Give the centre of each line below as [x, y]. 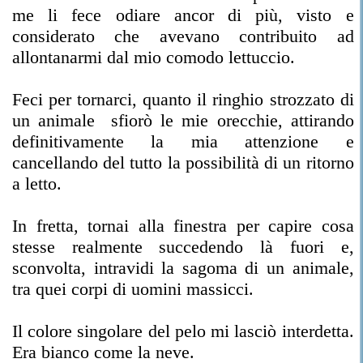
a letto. [37, 184]
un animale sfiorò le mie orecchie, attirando [183, 120]
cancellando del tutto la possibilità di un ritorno [183, 162]
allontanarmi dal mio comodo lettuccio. [154, 57]
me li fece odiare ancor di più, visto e [183, 15]
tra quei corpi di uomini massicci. [133, 289]
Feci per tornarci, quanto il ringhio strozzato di [183, 99]
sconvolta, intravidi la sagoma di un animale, [183, 268]
